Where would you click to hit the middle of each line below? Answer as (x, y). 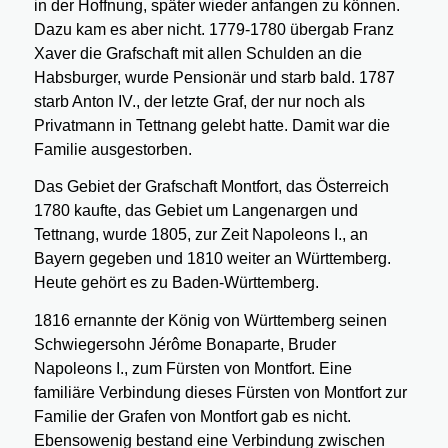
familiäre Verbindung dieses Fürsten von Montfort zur (220, 392)
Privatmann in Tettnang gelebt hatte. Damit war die (211, 125)
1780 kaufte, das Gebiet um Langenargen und (195, 211)
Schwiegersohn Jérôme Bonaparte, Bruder (184, 344)
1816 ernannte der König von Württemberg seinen (210, 320)
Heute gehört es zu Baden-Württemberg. (176, 283)
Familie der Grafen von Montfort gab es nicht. (192, 416)
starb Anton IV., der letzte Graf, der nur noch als (199, 101)
